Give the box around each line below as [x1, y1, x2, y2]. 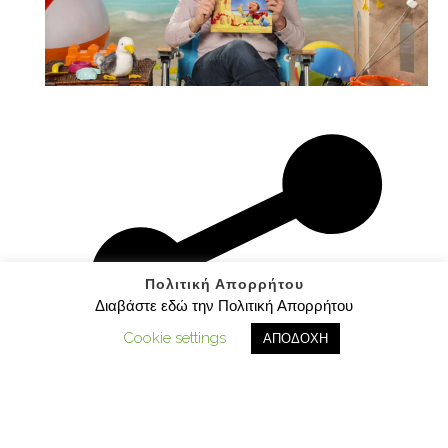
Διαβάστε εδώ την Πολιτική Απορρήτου [95, 297, 353, 315]
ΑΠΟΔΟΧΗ [263, 331, 328, 346]
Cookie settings [123, 329, 226, 347]
